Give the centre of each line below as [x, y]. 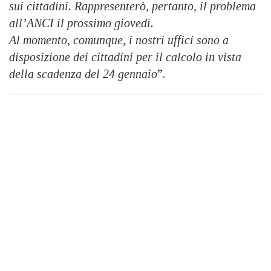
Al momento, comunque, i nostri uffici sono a [119, 40]
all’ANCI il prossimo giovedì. [81, 23]
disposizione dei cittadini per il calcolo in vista [125, 57]
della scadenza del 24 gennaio [83, 74]
